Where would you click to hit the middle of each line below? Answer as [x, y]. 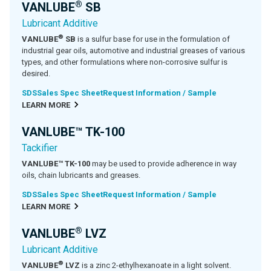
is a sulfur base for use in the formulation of [153, 39]
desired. [36, 73]
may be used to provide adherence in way [163, 164]
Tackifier [40, 148]
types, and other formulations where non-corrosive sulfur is [125, 62]
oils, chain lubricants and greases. [81, 175]
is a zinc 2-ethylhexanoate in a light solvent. [155, 265]
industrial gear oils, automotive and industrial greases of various [133, 51]
